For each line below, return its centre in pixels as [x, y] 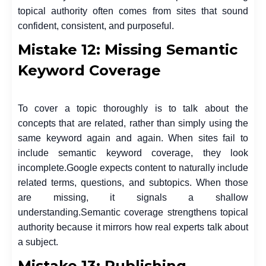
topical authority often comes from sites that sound [133, 11]
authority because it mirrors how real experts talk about [133, 227]
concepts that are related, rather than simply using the [133, 123]
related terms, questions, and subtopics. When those [133, 182]
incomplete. [42, 167]
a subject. [38, 242]
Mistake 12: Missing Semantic [128, 49]
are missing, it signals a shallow [133, 197]
